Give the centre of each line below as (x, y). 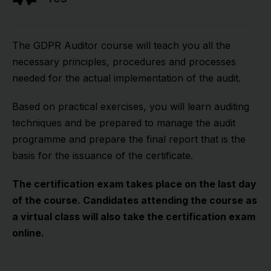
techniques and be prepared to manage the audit (124, 123)
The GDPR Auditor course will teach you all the (121, 45)
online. (28, 233)
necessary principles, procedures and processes (124, 62)
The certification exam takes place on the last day (134, 184)
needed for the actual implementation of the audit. (126, 78)
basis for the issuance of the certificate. (103, 155)
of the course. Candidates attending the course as (135, 200)
